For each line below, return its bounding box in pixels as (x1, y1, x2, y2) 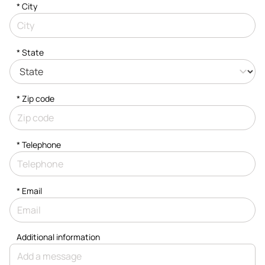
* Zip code (17, 92, 54, 104)
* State (17, 46, 44, 58)
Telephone (22, 138, 61, 150)
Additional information (17, 231, 100, 243)
